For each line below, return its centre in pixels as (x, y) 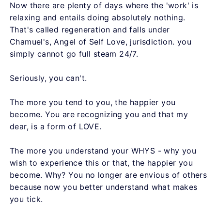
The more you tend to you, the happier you (93, 102)
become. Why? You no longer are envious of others (108, 175)
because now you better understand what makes (104, 187)
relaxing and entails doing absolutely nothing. (98, 18)
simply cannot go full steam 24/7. (75, 54)
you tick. (28, 199)
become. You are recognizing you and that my (99, 115)
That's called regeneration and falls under (90, 30)
